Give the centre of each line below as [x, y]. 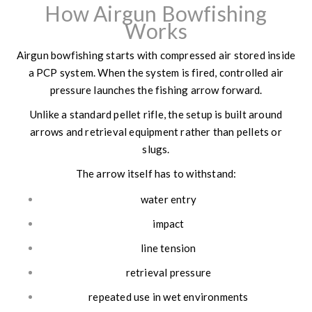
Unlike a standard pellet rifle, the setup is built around [156, 114]
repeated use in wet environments [169, 296]
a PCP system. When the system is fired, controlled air [156, 72]
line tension [169, 248]
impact [169, 223]
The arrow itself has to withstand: [156, 173]
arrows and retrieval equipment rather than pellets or [156, 131]
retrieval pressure [169, 272]
